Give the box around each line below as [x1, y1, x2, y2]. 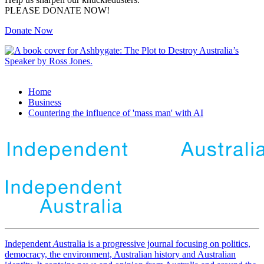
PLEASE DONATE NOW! [5, 5, 110, 16]
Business [28, 97, 61, 108]
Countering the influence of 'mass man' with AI [28, 108, 203, 118]
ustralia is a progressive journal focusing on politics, [59, 239, 250, 249]
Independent [5, 239, 53, 249]
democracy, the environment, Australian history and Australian [5, 249, 236, 260]
